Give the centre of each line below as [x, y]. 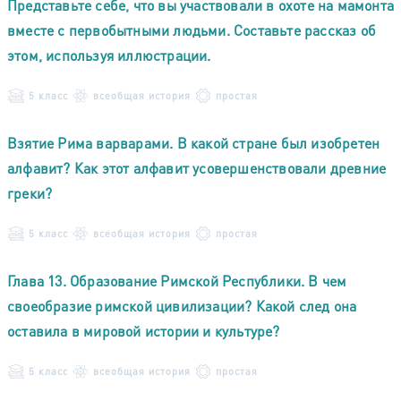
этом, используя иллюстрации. [109, 55]
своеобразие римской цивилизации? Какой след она [182, 305]
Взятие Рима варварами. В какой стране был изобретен [194, 142]
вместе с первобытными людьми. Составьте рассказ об [192, 30]
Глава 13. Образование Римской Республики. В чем [177, 280]
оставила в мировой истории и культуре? [144, 330]
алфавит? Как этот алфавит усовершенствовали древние [197, 167]
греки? [30, 192]
